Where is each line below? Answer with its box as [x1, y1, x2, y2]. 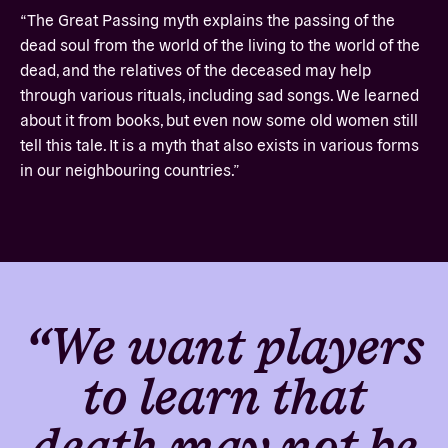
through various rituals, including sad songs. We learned [20, 83, 419, 104]
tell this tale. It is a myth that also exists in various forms [20, 133, 419, 154]
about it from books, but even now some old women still [20, 108, 418, 129]
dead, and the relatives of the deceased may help [20, 58, 371, 79]
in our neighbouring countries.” [20, 158, 240, 179]
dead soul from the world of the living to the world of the [20, 33, 420, 54]
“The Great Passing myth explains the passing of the [20, 8, 395, 29]
